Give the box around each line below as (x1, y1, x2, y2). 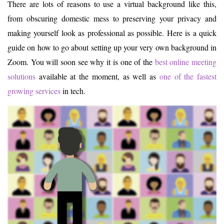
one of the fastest (159, 71, 217, 81)
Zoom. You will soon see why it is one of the (7, 56, 155, 67)
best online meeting (154, 56, 217, 67)
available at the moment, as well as (35, 71, 159, 81)
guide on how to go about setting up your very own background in (7, 42, 216, 52)
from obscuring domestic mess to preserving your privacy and (7, 13, 216, 23)
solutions (7, 71, 35, 81)
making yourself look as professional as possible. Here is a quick (7, 27, 216, 38)
